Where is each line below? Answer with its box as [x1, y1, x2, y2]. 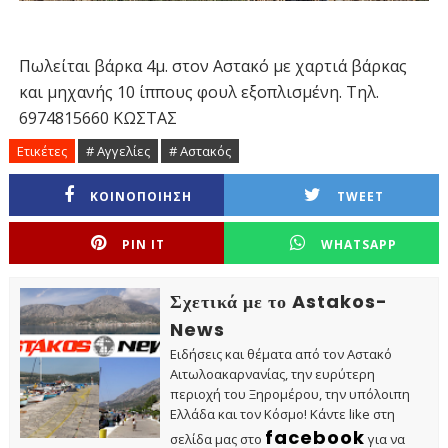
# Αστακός [168, 141, 231, 160]
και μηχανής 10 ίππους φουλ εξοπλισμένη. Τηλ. [18, 80, 379, 103]
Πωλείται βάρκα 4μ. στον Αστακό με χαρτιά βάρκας [18, 54, 407, 77]
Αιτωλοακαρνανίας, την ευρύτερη [169, 364, 375, 383]
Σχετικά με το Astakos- [169, 288, 388, 314]
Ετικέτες [16, 141, 67, 160]
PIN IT [122, 235, 166, 253]
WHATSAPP [321, 235, 397, 253]
